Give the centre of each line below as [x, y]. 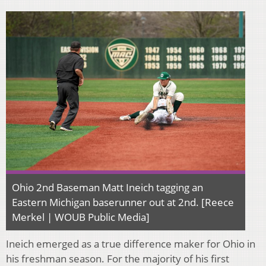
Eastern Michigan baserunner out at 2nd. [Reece [123, 202]
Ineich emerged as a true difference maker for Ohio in [131, 244]
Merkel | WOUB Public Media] [81, 217]
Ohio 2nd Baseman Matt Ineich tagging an [107, 188]
